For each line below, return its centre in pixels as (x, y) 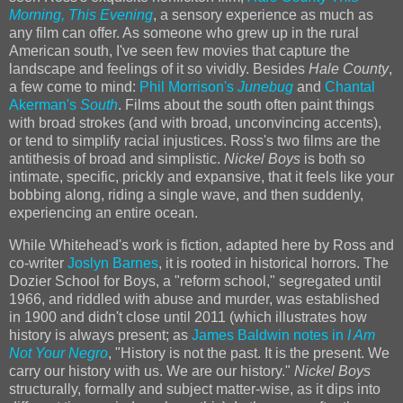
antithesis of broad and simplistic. (116, 158)
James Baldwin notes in (269, 335)
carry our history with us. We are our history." (152, 371)
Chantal (350, 86)
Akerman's (43, 104)
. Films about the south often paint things (246, 104)
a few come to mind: (74, 86)
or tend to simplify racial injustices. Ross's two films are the (195, 140)
